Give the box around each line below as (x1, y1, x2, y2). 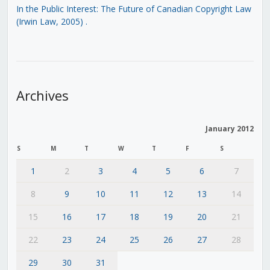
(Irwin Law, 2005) (16, 15, 83, 27)
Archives (16, 86, 69, 104)
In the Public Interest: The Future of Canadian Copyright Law (16, 2, 251, 14)
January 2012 (205, 123, 254, 134)
